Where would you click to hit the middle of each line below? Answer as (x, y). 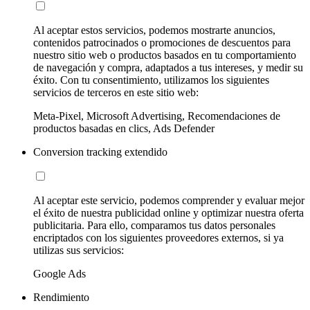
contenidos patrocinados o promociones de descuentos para (162, 42)
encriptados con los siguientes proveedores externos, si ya (158, 237)
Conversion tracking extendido (100, 152)
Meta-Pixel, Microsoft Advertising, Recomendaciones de (157, 116)
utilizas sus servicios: (79, 250)
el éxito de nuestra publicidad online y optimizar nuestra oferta (168, 212)
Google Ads (60, 273)
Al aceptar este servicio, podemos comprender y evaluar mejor (169, 200)
